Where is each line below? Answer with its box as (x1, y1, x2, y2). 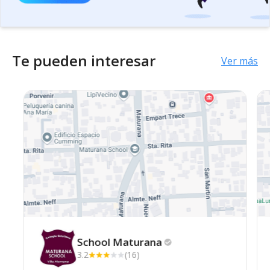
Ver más (221, 54, 258, 67)
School (77, 234, 113, 249)
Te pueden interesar (12, 50, 155, 71)
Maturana (112, 234, 162, 249)
